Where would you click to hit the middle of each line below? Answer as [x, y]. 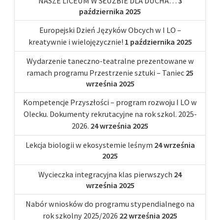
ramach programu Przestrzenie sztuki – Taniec [105, 73]
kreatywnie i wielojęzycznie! [76, 42]
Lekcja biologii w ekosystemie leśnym [89, 145]
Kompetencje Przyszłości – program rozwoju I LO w [110, 102]
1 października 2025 [158, 42]
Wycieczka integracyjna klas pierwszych [105, 175]
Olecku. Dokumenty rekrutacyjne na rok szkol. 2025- [110, 114]
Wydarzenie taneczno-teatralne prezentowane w [110, 61]
